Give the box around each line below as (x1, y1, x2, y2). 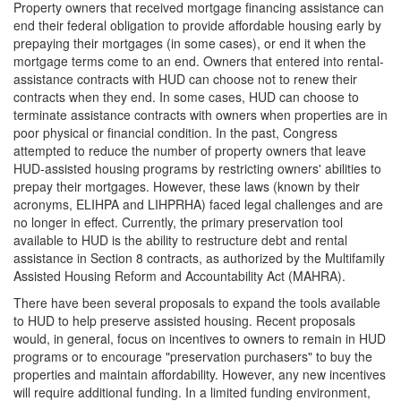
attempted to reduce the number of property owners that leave (13, 141, 366, 159)
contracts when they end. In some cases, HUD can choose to (13, 88, 359, 106)
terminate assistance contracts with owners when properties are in (13, 106, 388, 124)
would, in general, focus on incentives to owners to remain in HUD (13, 329, 386, 347)
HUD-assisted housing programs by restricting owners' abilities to (13, 159, 381, 177)
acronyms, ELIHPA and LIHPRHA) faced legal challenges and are (13, 195, 383, 213)
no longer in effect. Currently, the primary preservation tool (13, 213, 343, 231)
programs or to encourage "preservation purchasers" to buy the (13, 347, 372, 365)
